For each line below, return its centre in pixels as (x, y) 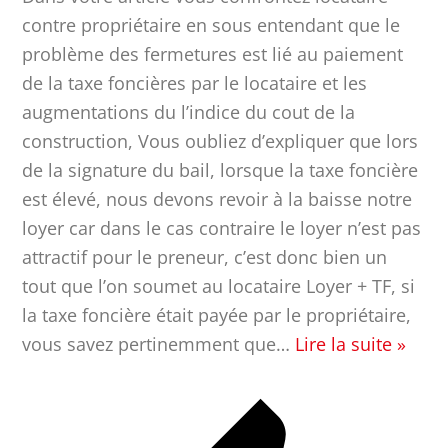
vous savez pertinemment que (149, 343)
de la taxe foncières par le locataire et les (195, 82)
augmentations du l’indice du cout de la (189, 111)
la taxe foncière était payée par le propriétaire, (217, 314)
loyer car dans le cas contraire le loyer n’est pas (222, 227)
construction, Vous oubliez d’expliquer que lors (220, 140)
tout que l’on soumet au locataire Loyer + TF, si (219, 285)
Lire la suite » (351, 343)
